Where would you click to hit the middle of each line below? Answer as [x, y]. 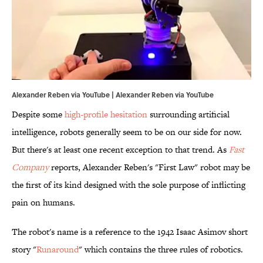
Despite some [38, 114]
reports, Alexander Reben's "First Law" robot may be [149, 167]
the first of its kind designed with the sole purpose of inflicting [129, 185]
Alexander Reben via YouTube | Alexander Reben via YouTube [113, 95]
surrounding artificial [188, 114]
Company [30, 167]
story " [24, 249]
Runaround [58, 249]
